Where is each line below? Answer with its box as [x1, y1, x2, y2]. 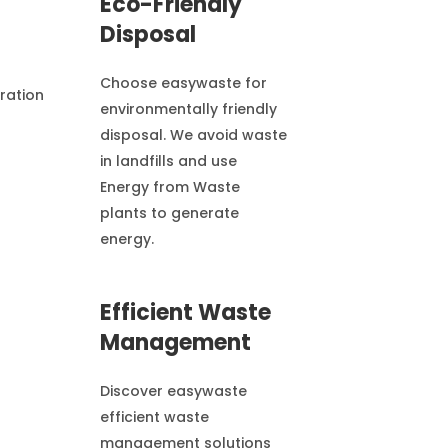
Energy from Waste [99, 177, 240, 198]
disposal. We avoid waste [99, 125, 287, 146]
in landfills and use [99, 151, 237, 172]
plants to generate [99, 203, 239, 224]
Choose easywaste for [99, 73, 267, 94]
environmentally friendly [99, 99, 277, 120]
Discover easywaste [99, 380, 247, 401]
